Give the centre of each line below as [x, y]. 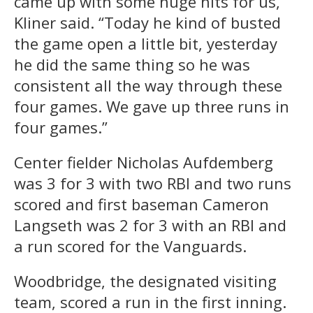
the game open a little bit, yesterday [146, 43]
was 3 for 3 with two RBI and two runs [153, 183]
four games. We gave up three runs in [152, 106]
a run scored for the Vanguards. [130, 246]
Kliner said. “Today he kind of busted [147, 22]
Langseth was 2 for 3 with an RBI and [150, 225]
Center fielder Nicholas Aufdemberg [144, 162]
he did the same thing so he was [132, 64]
